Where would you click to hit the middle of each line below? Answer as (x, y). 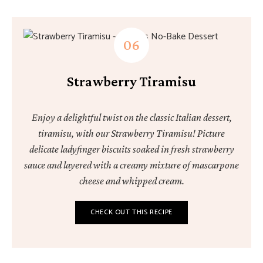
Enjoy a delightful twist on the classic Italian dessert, (131, 117)
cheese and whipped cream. (131, 181)
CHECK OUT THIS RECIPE (131, 212)
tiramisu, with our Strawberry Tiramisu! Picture (131, 133)
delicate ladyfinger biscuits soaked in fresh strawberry (131, 149)
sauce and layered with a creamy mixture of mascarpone (131, 165)
